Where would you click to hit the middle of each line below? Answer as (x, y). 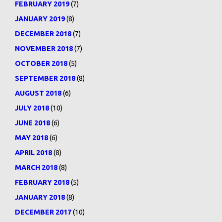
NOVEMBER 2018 (44, 49)
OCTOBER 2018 (41, 63)
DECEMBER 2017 (43, 212)
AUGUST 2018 (38, 93)
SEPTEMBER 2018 (45, 78)
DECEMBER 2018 (43, 34)
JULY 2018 (32, 108)
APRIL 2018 (33, 153)
